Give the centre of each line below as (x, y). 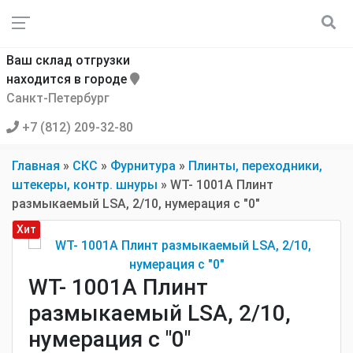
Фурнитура (143, 166)
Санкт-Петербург (58, 98)
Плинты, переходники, (255, 166)
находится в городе (68, 79)
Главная (36, 166)
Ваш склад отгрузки (68, 60)
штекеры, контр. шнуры (85, 185)
